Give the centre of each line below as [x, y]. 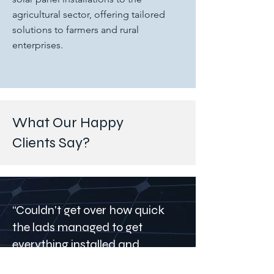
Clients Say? [51, 143]
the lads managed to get [77, 227]
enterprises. [38, 45]
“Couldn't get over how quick [88, 210]
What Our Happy [68, 123]
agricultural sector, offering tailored [89, 14]
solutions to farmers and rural [76, 30]
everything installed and [76, 244]
